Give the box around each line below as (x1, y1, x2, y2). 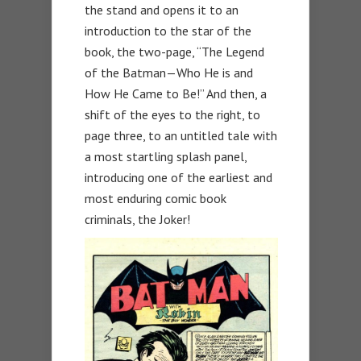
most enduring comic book (85, 189, 226, 206)
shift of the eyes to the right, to (85, 106, 260, 122)
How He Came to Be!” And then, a (85, 85, 267, 102)
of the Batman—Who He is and (85, 64, 253, 81)
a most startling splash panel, (85, 147, 247, 164)
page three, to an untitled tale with (85, 127, 277, 143)
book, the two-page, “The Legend (85, 43, 264, 60)
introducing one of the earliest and (85, 168, 272, 185)
